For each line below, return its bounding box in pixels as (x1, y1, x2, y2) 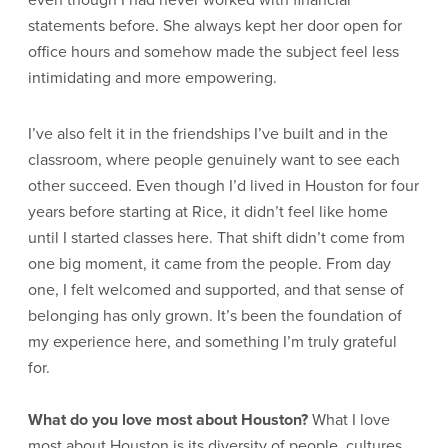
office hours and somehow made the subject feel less (28, 40, 399, 63)
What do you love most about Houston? (28, 408, 308, 431)
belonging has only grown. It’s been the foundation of (28, 304, 402, 327)
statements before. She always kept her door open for (28, 14, 402, 37)
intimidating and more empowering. (28, 66, 277, 89)
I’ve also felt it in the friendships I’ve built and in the (28, 122, 388, 145)
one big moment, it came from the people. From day (28, 252, 391, 275)
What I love (308, 408, 390, 431)
